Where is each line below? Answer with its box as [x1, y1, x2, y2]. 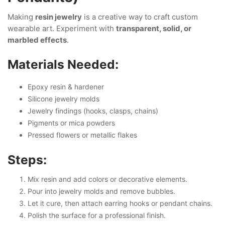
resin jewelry [35, 12, 82, 22]
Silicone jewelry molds [28, 94, 99, 103]
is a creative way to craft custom [82, 12, 198, 22]
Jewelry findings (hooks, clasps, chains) [28, 106, 158, 115]
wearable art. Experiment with [8, 24, 116, 33]
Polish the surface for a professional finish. [28, 210, 166, 219]
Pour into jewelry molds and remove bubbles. [28, 186, 175, 195]
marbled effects [8, 35, 67, 45]
